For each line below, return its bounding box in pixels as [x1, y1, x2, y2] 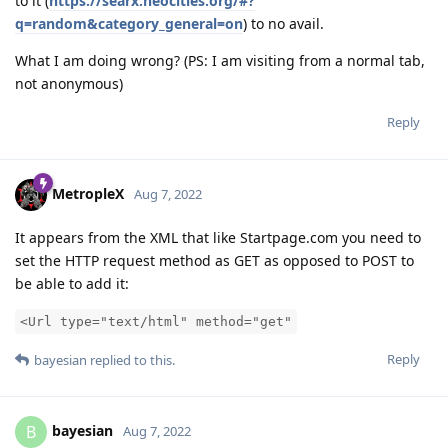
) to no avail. [243, 13, 324, 33]
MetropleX [52, 183, 124, 203]
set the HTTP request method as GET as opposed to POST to [15, 250, 414, 270]
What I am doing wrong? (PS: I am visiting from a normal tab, [15, 50, 425, 70]
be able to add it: [15, 273, 129, 293]
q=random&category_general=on [15, 13, 243, 33]
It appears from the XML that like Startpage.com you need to [15, 227, 421, 247]
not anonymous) [15, 73, 123, 93]
